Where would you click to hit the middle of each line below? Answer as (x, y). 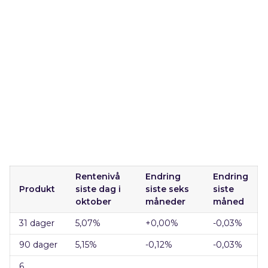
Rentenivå (98, 176)
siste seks (167, 189)
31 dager (37, 223)
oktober (94, 202)
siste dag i (98, 189)
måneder (166, 202)
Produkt (37, 189)
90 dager (39, 245)
